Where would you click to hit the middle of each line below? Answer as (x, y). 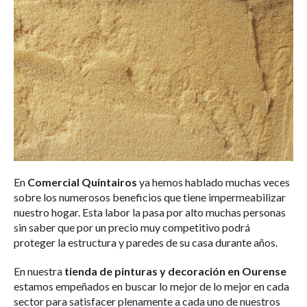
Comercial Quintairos (81, 182)
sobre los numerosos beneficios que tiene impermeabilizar (150, 197)
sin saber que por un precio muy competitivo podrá (132, 228)
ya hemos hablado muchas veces (213, 182)
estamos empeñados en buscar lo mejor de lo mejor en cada (151, 286)
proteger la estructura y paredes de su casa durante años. (146, 243)
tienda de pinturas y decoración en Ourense (174, 271)
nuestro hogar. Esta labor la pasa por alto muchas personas (150, 212)
